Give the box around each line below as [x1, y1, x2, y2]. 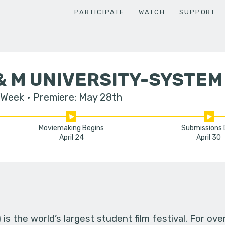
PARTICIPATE [74, 8, 125, 16]
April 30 [196, 133, 221, 142]
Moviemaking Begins [39, 124, 104, 133]
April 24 [59, 133, 84, 142]
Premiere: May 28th [33, 91, 122, 103]
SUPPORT [179, 8, 216, 16]
